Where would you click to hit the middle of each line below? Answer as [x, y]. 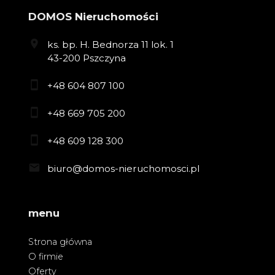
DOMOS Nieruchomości [93, 16]
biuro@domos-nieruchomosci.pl [123, 168]
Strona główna [60, 242]
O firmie [46, 257]
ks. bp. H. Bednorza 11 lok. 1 [110, 45]
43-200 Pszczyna [86, 58]
